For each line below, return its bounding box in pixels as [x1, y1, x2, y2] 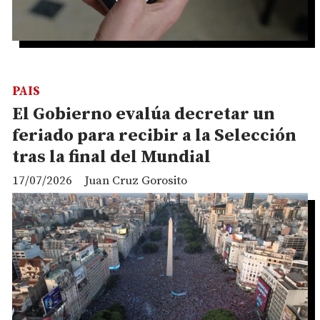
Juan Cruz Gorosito [84, 173, 187, 189]
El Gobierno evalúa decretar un [12, 104, 275, 126]
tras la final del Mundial [12, 146, 211, 169]
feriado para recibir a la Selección [12, 125, 296, 147]
